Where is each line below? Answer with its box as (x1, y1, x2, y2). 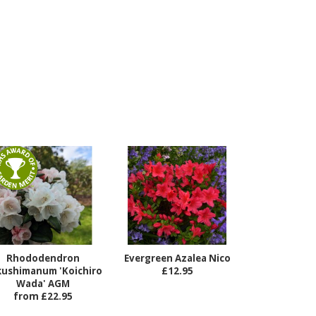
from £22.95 (13, 290, 73, 303)
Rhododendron (6, 252, 80, 265)
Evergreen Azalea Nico (123, 252, 231, 265)
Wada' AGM (16, 277, 70, 291)
